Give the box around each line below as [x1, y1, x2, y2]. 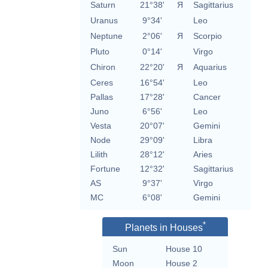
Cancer [193, 92, 221, 102]
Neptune [90, 31, 123, 41]
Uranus [90, 16, 118, 26]
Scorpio [193, 31, 222, 41]
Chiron [90, 62, 115, 72]
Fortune [90, 164, 120, 174]
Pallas [90, 92, 113, 102]
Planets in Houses [124, 223, 203, 233]
